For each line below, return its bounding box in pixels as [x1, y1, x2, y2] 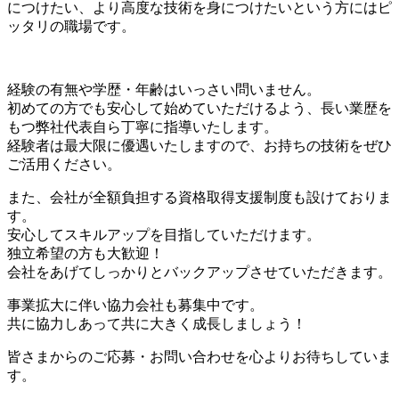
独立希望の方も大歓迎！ [7, 246, 164, 262]
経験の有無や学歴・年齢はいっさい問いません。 [7, 82, 321, 98]
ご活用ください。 [7, 157, 121, 173]
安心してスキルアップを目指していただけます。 [7, 227, 321, 243]
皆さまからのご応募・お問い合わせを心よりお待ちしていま [7, 349, 392, 365]
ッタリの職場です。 [7, 19, 135, 35]
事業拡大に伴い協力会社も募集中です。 [7, 297, 264, 313]
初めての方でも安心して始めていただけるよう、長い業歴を [7, 101, 392, 117]
